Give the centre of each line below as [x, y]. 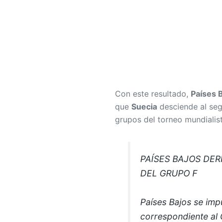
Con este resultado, [153, 93]
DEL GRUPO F [169, 173]
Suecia [144, 106]
